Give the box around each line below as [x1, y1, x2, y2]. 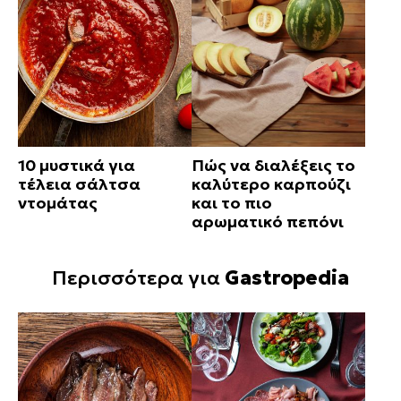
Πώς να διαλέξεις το [192, 155, 355, 176]
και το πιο [192, 192, 272, 214]
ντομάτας [18, 192, 98, 214]
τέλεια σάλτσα [18, 174, 141, 195]
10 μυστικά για [18, 155, 135, 176]
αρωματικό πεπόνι [192, 211, 344, 233]
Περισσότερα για [52, 266, 225, 291]
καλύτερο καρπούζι [192, 174, 351, 195]
